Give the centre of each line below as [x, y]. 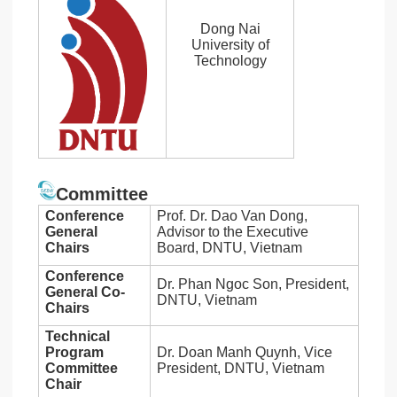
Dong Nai [230, 29]
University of [230, 45]
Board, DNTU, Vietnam [230, 248]
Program [75, 353]
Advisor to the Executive [233, 232]
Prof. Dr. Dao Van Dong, [233, 216]
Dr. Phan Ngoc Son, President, [253, 284]
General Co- [86, 292]
